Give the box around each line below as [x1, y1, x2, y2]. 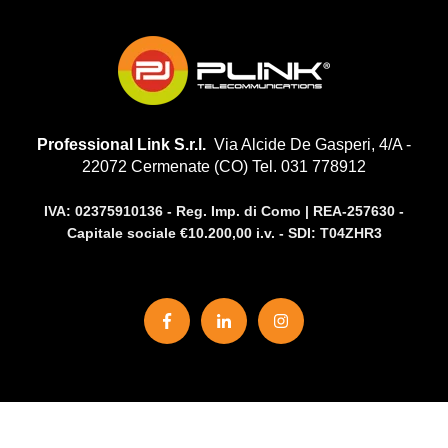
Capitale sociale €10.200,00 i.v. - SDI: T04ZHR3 [66, 224, 382, 241]
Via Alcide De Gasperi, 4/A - [214, 135, 411, 153]
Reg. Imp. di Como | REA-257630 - [176, 202, 404, 219]
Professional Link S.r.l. [37, 135, 214, 153]
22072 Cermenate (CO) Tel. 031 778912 [82, 157, 366, 175]
